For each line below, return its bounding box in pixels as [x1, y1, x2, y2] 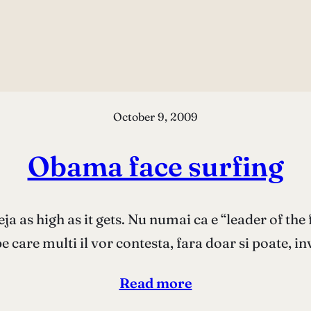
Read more [119, 274, 192, 292]
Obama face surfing [27, 149, 284, 183]
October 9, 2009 [113, 109, 198, 124]
